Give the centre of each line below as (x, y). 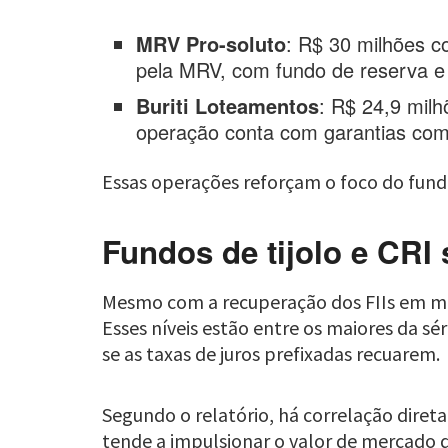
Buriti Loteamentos (228, 106)
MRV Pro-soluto (211, 44)
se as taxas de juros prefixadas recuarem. (271, 353)
